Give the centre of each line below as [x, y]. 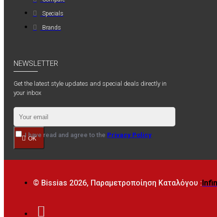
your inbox [27, 93]
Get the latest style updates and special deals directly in [90, 84]
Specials [53, 14]
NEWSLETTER [36, 64]
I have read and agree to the [65, 135]
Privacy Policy [129, 135]
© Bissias [51, 183]
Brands [52, 28]
